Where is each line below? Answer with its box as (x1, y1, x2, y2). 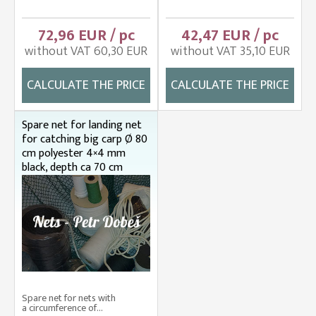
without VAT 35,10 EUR (170, 41, 290, 63)
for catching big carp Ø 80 (22, 130, 147, 150)
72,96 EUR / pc (37, 23, 135, 49)
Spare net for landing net (22, 116, 142, 135)
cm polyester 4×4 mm (22, 144, 126, 164)
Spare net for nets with (22, 289, 116, 306)
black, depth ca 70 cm (22, 158, 123, 178)
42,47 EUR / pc (181, 23, 279, 49)
